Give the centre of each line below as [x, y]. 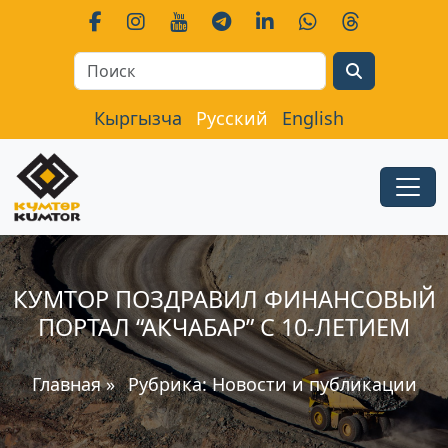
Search [224, 63]
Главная [66, 384]
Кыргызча [138, 118]
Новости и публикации [314, 384]
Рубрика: [167, 384]
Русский [232, 118]
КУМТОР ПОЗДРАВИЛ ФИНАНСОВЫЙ [224, 299]
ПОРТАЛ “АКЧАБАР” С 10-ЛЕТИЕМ [224, 327]
